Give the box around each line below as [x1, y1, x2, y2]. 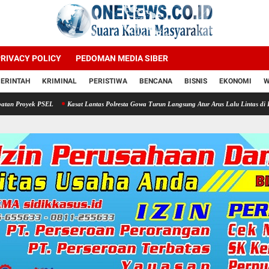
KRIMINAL [42, 76, 77, 85]
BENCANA [139, 76, 172, 85]
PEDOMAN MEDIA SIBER [76, 53, 168, 63]
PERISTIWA [89, 76, 127, 85]
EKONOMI [219, 76, 252, 85]
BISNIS [184, 76, 207, 85]
